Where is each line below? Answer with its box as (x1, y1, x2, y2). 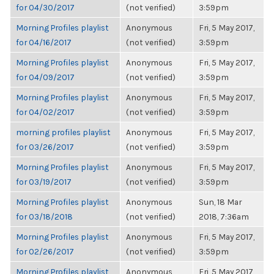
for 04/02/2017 (16, 107, 75, 117)
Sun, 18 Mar (199, 197, 242, 207)
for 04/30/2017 (16, 2, 75, 12)
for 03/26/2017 (16, 142, 74, 152)
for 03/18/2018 (16, 212, 73, 221)
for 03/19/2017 (16, 177, 72, 187)
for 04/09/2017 (16, 72, 75, 82)
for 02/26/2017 (16, 246, 74, 256)
